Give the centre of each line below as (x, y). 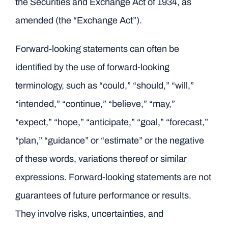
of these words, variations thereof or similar (101, 159)
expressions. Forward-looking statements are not (113, 177)
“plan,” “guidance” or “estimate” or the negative (109, 140)
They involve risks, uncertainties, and (89, 214)
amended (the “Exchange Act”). (78, 20)
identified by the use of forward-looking (92, 67)
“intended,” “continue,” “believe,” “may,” (95, 104)
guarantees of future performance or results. (103, 195)
